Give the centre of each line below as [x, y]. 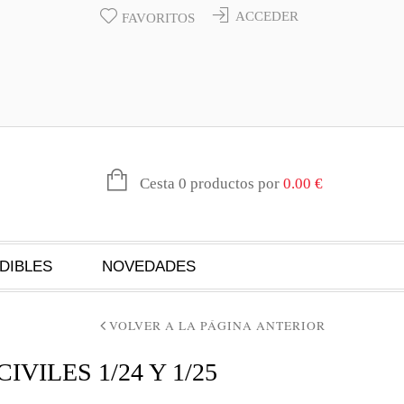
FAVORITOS [158, 18]
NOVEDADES [149, 266]
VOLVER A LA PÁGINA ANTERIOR [217, 326]
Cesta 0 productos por [210, 184]
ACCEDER [267, 16]
